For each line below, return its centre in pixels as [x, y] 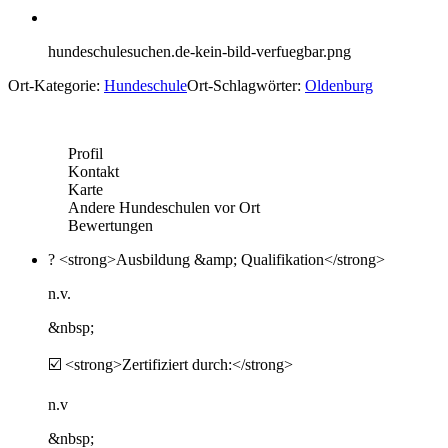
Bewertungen [110, 225]
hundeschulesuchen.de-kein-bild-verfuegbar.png [199, 51]
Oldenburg [339, 85]
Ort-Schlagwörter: [246, 85]
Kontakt [93, 171]
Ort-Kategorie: [56, 85]
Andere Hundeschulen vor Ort [164, 207]
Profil [85, 153]
